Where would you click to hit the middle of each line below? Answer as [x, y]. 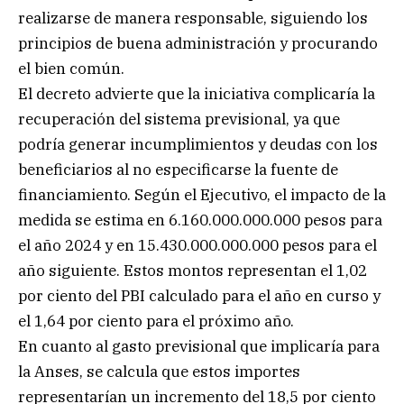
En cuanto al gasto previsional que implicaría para [199, 347]
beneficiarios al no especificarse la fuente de [178, 170]
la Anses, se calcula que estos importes [159, 372]
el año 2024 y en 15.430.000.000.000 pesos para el [197, 246]
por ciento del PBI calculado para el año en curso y [199, 296]
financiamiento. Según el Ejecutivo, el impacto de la [202, 195]
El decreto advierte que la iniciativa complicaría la [197, 94]
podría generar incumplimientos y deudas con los [198, 145]
